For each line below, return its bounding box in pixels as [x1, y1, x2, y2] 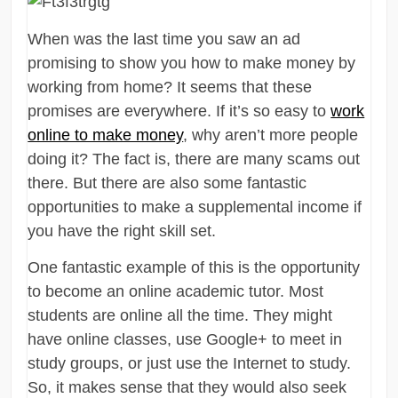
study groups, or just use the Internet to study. [28, 354, 352, 372]
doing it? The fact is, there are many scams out [28, 149, 361, 168]
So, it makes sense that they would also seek [28, 378, 347, 396]
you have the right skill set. [28, 221, 217, 240]
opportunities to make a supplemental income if [28, 197, 362, 216]
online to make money [28, 125, 184, 144]
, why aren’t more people [183, 125, 359, 144]
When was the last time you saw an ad [28, 29, 301, 48]
